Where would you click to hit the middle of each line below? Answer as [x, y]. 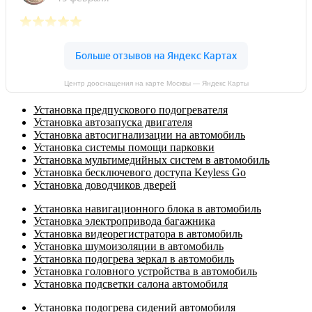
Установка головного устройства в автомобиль [145, 271]
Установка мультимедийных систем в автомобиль [151, 159]
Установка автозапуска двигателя [113, 122]
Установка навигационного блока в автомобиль [147, 208]
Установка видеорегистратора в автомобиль [138, 233]
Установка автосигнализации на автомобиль [139, 134]
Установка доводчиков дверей [105, 185]
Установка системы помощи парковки [124, 147]
